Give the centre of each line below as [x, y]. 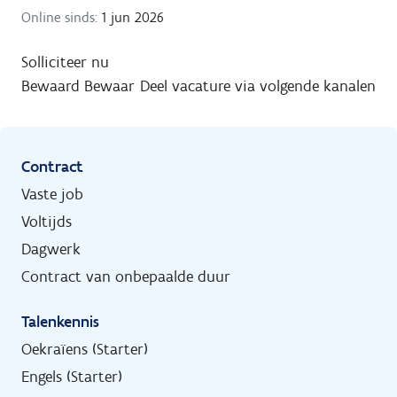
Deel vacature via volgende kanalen [258, 86]
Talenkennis [60, 322]
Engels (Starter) [72, 377]
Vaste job [52, 194]
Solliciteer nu [65, 62]
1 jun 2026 [131, 17]
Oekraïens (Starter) [85, 349]
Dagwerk [51, 249]
